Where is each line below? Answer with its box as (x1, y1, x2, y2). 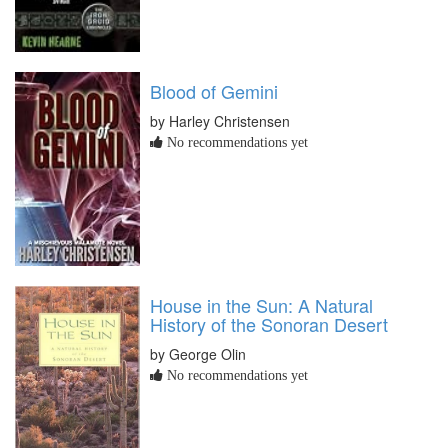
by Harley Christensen (150, 110, 290, 131)
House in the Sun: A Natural (150, 292, 373, 319)
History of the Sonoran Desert (150, 311, 388, 338)
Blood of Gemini (150, 77, 278, 104)
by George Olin (150, 344, 246, 365)
